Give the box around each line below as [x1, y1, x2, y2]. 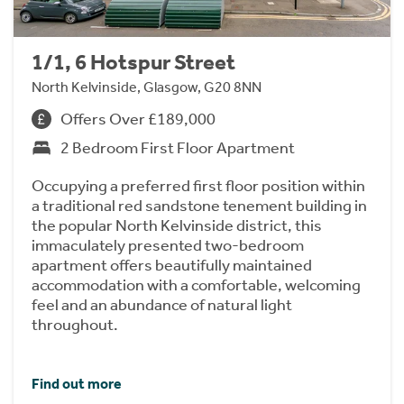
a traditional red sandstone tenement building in [32, 196, 367, 216]
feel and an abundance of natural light [32, 295, 292, 316]
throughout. [32, 315, 118, 335]
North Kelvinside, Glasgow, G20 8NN [32, 78, 262, 96]
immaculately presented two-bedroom [32, 235, 304, 256]
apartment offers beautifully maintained [32, 255, 312, 276]
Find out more [32, 374, 122, 392]
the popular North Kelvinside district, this [32, 216, 322, 236]
